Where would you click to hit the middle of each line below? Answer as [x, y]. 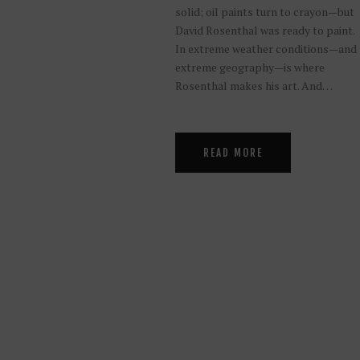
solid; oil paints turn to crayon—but [264, 11]
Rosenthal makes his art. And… [254, 85]
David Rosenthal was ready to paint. [264, 30]
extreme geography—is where [250, 67]
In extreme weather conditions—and [266, 48]
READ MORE [233, 153]
